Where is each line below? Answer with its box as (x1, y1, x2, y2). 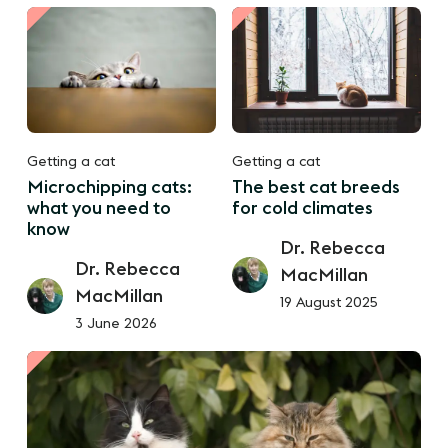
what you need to (27, 199, 172, 218)
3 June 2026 (75, 317, 158, 332)
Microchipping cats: (27, 178, 193, 197)
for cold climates (232, 199, 373, 218)
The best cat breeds (232, 178, 400, 197)
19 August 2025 (280, 296, 378, 311)
